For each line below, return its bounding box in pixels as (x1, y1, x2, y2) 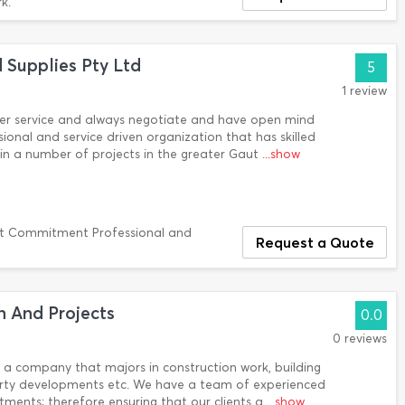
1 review (342, 83, 387, 99)
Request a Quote (255, 233, 374, 251)
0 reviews (333, 331, 387, 346)
